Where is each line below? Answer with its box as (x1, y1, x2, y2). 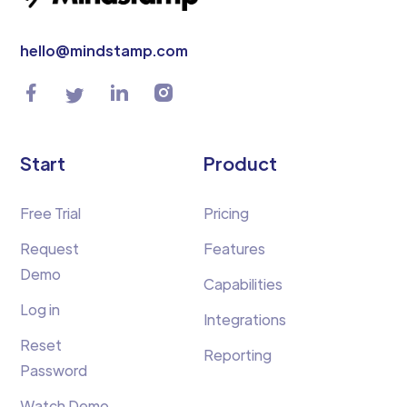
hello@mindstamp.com (20, 40, 189, 60)
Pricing (203, 203, 249, 223)
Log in (20, 299, 61, 319)
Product (203, 151, 277, 174)
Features (203, 238, 265, 258)
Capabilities (203, 273, 283, 293)
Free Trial (20, 203, 82, 223)
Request (20, 238, 80, 258)
